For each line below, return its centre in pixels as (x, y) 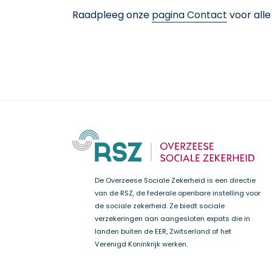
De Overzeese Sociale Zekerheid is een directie (175, 180)
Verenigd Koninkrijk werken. (141, 244)
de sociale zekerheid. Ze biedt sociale (160, 206)
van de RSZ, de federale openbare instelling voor (178, 193)
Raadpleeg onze (112, 15)
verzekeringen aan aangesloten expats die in (172, 218)
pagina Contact (189, 15)
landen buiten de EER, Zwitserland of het (163, 231)
